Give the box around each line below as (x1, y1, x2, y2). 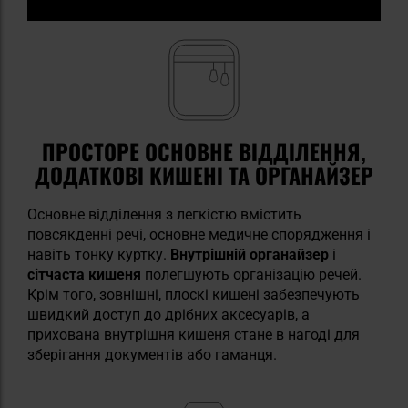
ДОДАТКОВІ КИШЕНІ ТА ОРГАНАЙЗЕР (35, 158, 373, 191)
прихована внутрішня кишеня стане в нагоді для (27, 325, 360, 343)
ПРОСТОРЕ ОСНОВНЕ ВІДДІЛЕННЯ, (42, 134, 366, 168)
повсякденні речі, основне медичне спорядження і (27, 225, 371, 243)
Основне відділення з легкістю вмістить (27, 205, 301, 223)
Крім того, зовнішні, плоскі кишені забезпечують (27, 285, 360, 303)
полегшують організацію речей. (141, 265, 362, 283)
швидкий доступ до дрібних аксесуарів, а (27, 305, 310, 323)
